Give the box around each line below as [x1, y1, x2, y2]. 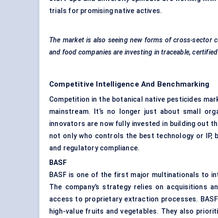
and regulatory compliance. [49, 144, 140, 152]
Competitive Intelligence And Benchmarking [49, 80, 210, 89]
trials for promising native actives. [49, 7, 163, 15]
